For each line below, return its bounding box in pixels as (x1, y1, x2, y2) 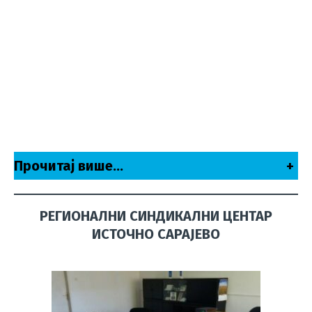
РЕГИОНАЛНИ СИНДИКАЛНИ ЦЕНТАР (40, 208, 272, 225)
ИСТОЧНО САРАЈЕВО (92, 226, 220, 243)
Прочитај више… (14, 157, 123, 175)
